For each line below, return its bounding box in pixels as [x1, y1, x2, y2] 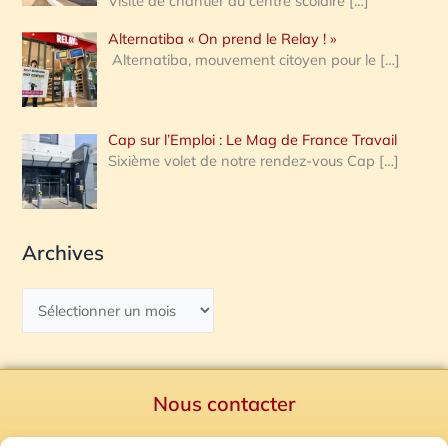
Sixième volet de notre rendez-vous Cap [108, 151, 380, 171]
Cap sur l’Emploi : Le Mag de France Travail [108, 130, 398, 150]
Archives [22, 239, 105, 265]
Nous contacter [152, 391, 296, 417]
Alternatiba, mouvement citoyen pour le [108, 50, 381, 70]
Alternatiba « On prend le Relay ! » [108, 29, 337, 49]
